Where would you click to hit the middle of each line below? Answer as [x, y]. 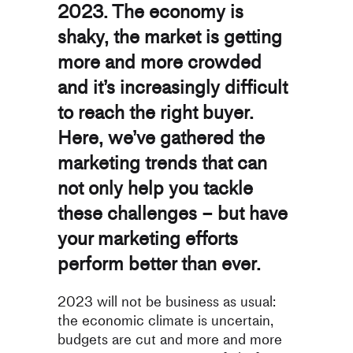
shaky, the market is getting [169, 37]
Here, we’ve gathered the [161, 137]
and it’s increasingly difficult [172, 87]
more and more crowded [159, 62]
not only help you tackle [155, 188]
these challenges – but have [172, 213]
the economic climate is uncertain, [165, 320]
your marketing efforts [147, 238]
